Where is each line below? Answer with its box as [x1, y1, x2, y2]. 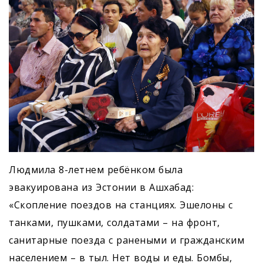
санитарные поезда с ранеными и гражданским [9, 233, 244, 247]
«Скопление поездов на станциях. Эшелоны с [9, 198, 233, 211]
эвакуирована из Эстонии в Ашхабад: [9, 180, 194, 194]
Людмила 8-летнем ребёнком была [9, 163, 183, 176]
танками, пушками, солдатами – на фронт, [9, 215, 220, 229]
